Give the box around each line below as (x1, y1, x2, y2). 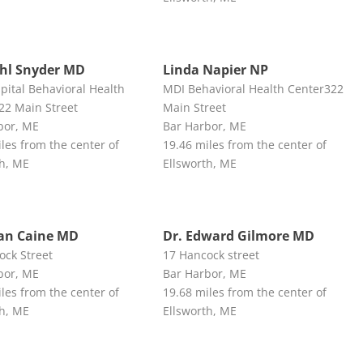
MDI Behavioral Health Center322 (162, 80, 344, 96)
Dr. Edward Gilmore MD (162, 226, 314, 245)
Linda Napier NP (162, 60, 268, 79)
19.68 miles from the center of (162, 284, 327, 300)
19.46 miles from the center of (162, 136, 327, 152)
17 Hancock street (162, 246, 259, 263)
